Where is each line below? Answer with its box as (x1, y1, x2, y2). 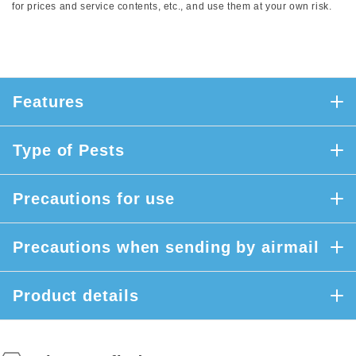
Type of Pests (13, 141, 125, 159)
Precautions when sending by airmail (13, 238, 319, 256)
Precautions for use (13, 190, 176, 207)
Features (13, 93, 85, 110)
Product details (13, 287, 139, 304)
